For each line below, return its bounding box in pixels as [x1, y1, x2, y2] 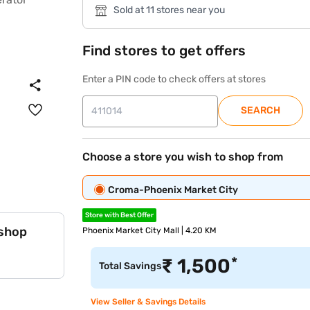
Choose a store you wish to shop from [82, 150, 284, 163]
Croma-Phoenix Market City [108, 184, 239, 196]
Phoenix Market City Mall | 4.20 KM [82, 226, 217, 235]
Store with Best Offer [85, 211, 154, 219]
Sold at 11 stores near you [113, 4, 226, 16]
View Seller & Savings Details [91, 297, 206, 307]
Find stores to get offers [82, 42, 246, 59]
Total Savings [99, 260, 162, 272]
